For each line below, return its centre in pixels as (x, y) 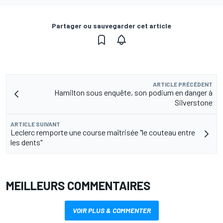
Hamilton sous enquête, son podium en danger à (133, 93)
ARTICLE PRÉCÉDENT (183, 84)
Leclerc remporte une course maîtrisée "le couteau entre (103, 132)
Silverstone (194, 103)
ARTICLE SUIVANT (35, 124)
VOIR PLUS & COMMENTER (111, 211)
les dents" (26, 142)
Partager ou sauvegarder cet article (111, 26)
